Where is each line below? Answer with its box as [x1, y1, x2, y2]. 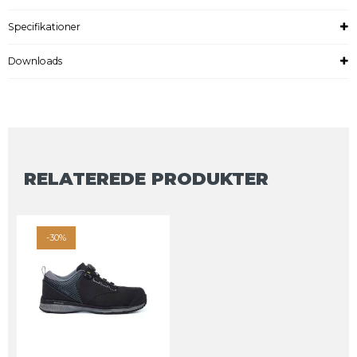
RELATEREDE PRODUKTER [24, 168, 269, 190]
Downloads [8, 55, 62, 68]
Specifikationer [8, 21, 80, 33]
